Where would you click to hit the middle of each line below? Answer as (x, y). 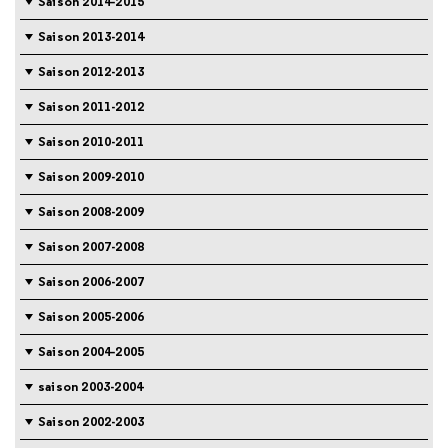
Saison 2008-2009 (91, 212)
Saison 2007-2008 (91, 247)
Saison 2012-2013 (91, 72)
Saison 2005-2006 (91, 317)
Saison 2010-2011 (91, 142)
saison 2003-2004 (91, 387)
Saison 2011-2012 (91, 107)
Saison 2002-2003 (91, 422)
